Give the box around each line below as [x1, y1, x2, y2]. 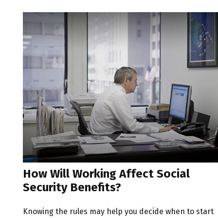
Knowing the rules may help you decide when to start [22, 207, 214, 217]
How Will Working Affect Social [22, 167, 190, 181]
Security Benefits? [22, 181, 121, 195]
